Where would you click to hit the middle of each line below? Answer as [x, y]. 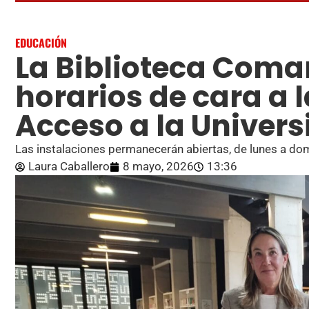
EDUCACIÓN [41, 43]
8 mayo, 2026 [158, 167]
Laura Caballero [69, 167]
